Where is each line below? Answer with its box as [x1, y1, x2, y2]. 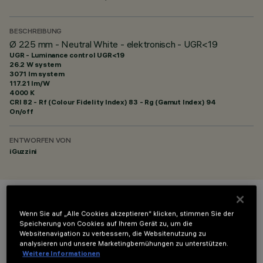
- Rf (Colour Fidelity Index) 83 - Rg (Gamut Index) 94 [32, 97, 216, 106]
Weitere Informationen [22, 249, 100, 258]
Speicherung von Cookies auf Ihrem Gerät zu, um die [19, 219, 193, 228]
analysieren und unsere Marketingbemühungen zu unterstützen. [19, 239, 229, 248]
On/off [9, 107, 33, 116]
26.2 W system [9, 60, 61, 69]
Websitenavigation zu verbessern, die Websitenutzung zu [19, 229, 207, 238]
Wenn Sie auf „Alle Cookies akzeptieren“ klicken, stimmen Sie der [19, 209, 234, 218]
